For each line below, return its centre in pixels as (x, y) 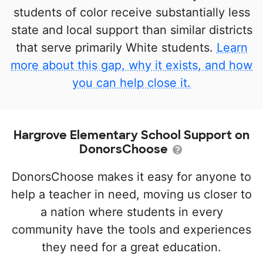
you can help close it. (131, 83)
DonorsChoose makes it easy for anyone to (131, 177)
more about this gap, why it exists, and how (131, 65)
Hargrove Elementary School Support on (131, 135)
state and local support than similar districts (131, 30)
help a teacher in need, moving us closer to (131, 195)
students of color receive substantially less (131, 13)
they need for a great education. (131, 247)
